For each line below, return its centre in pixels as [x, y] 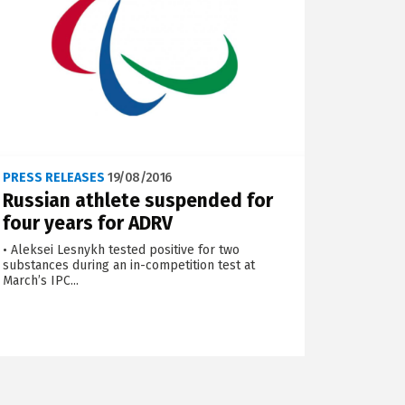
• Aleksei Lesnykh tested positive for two [122, 250]
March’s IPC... [41, 280]
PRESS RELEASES [54, 177]
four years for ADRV [88, 223]
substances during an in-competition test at [129, 265]
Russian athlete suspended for [138, 200]
